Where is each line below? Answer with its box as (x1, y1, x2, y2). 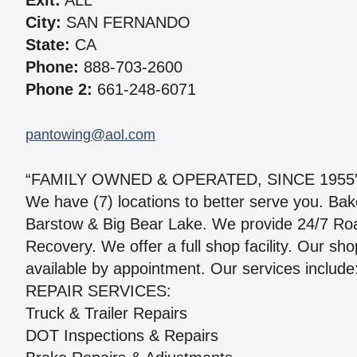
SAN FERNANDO (61, 14, 190, 32)
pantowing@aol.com (25, 127, 155, 143)
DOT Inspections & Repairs (25, 327, 218, 345)
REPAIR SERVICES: (25, 282, 171, 300)
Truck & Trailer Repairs (25, 304, 187, 323)
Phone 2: (25, 80, 92, 99)
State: (25, 36, 70, 54)
